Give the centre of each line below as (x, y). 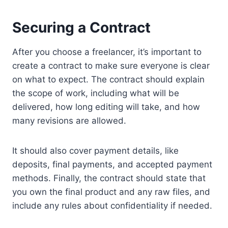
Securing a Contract (81, 28)
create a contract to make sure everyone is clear (111, 66)
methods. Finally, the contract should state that (109, 178)
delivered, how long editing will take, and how (106, 107)
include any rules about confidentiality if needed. (112, 206)
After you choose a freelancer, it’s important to (107, 52)
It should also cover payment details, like (95, 151)
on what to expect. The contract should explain (108, 80)
